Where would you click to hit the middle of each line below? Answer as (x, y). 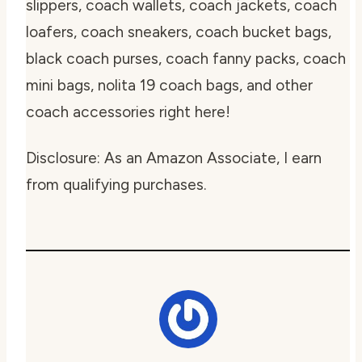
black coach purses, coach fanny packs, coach (186, 59)
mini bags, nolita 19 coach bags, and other (169, 85)
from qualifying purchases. (116, 185)
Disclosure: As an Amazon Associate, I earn (174, 158)
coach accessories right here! (128, 112)
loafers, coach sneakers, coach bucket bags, (179, 32)
